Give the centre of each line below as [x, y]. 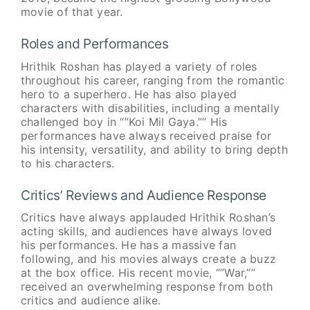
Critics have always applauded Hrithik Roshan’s [148, 218]
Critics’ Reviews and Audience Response [144, 195]
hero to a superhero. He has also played [129, 94]
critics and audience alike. [91, 301]
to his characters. [67, 163]
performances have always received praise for [146, 135]
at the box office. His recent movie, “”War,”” [138, 273]
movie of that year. [72, 12]
